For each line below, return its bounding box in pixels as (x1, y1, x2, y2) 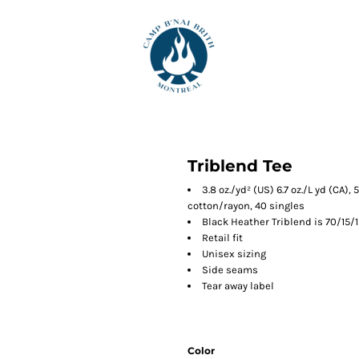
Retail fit (202, 232, 243, 244)
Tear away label (202, 280, 274, 292)
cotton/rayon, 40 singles (188, 200, 305, 212)
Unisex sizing (202, 248, 266, 260)
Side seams (202, 264, 258, 276)
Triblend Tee (188, 156, 292, 175)
